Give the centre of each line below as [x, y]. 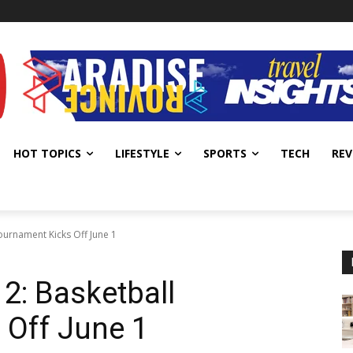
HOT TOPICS [47, 153]
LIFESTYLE [142, 153]
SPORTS [225, 153]
